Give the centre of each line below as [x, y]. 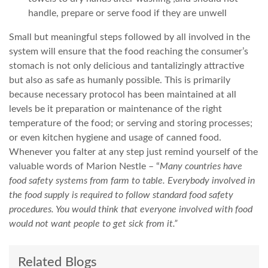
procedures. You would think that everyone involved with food [131, 209]
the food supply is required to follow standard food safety [121, 195]
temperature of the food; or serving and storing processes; [131, 123]
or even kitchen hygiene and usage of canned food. [116, 137]
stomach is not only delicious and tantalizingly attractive [127, 66]
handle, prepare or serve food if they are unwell [127, 13]
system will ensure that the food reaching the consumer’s [129, 51]
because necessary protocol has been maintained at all [123, 94]
